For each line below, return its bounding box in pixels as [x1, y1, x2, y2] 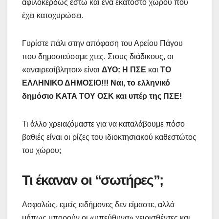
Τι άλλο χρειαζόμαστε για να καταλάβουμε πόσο [22, 119, 185, 128]
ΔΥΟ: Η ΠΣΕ [102, 65, 146, 74]
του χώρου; [22, 146, 61, 154]
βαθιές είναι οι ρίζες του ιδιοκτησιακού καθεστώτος [22, 132, 197, 141]
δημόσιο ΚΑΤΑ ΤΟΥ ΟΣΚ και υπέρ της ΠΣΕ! [22, 91, 182, 100]
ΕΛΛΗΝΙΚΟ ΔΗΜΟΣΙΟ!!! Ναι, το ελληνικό [22, 78, 170, 87]
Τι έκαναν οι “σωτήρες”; [22, 172, 163, 188]
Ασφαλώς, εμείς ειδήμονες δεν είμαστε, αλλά [22, 200, 175, 209]
